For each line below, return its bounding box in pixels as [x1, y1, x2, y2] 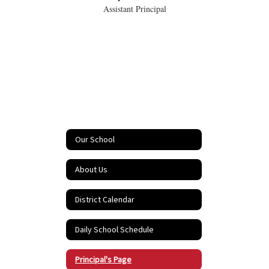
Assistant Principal [103, 3, 166, 14]
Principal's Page [75, 253, 131, 266]
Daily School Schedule [75, 223, 154, 236]
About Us [75, 163, 107, 176]
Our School [75, 133, 115, 146]
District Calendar [75, 193, 134, 206]
